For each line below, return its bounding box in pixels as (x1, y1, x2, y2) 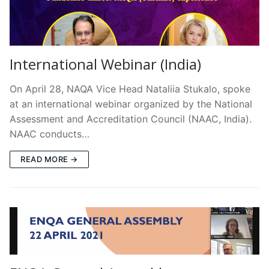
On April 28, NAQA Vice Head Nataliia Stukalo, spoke (10, 82, 250, 95)
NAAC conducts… (10, 127, 89, 140)
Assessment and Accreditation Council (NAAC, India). (10, 112, 252, 125)
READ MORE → (20, 154, 78, 164)
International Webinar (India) (10, 53, 201, 74)
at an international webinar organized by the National (10, 97, 252, 110)
